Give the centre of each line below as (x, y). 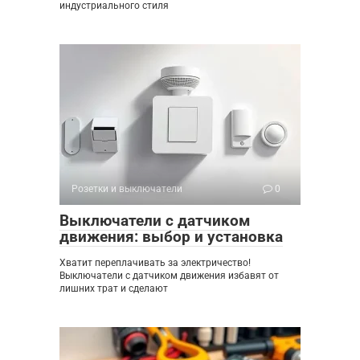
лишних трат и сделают (114, 289)
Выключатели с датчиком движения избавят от (169, 276)
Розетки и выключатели (127, 189)
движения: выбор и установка (171, 237)
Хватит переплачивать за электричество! (155, 263)
